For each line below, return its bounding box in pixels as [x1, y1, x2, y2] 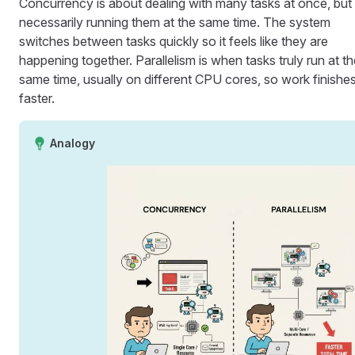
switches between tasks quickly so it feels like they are [19, 32, 328, 49]
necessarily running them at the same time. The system [19, 13, 330, 30]
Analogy [49, 136, 95, 150]
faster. [19, 90, 55, 106]
